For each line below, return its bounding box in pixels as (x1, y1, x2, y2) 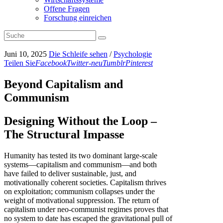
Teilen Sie (4, 59, 35, 67)
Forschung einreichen (44, 13, 111, 22)
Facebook (35, 59, 67, 67)
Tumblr (103, 59, 125, 67)
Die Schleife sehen (49, 50, 108, 58)
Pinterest (125, 59, 153, 67)
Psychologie (113, 50, 152, 58)
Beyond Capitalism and (4, 77, 123, 91)
